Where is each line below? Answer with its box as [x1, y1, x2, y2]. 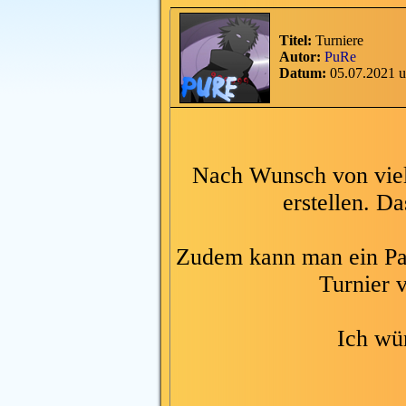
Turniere [312, 33, 363, 48]
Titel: [279, 33, 312, 48]
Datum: [279, 65, 326, 81]
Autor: [279, 49, 321, 64]
